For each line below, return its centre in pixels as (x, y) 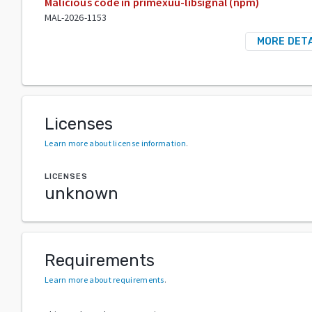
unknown (81, 193)
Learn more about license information (115, 143)
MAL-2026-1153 (76, 17)
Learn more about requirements (104, 279)
